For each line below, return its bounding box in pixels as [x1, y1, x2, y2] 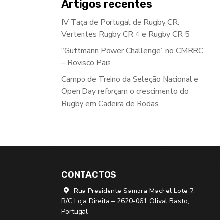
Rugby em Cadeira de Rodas [61, 98, 159, 110]
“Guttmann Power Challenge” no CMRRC [61, 45, 203, 56]
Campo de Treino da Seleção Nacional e [61, 74, 198, 85]
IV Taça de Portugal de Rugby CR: [61, 17, 179, 28]
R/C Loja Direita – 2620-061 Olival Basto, [61, 196, 189, 206]
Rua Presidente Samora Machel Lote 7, [71, 186, 195, 195]
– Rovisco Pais [61, 57, 111, 69]
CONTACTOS [61, 169, 116, 180]
